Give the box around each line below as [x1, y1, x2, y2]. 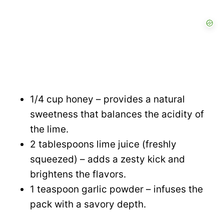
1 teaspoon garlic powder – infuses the [30, 183, 203, 195]
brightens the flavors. [30, 168, 126, 180]
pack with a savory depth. [30, 198, 146, 210]
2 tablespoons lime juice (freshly [30, 138, 176, 150]
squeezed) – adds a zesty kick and [30, 153, 185, 165]
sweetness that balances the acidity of [30, 108, 204, 120]
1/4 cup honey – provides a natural [30, 93, 185, 105]
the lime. [30, 123, 68, 135]
